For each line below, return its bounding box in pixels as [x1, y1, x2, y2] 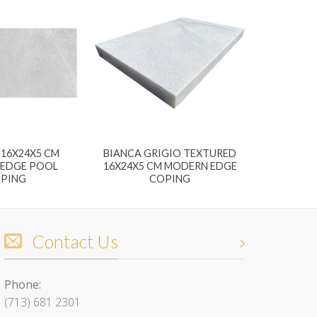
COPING [149, 173, 190, 185]
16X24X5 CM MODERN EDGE [103, 160, 237, 173]
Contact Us [31, 230, 118, 252]
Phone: [4, 276, 41, 292]
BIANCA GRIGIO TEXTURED [103, 147, 236, 160]
